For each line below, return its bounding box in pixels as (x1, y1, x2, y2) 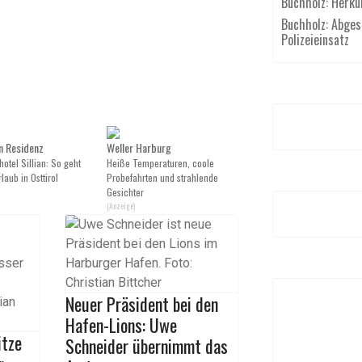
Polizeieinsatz (281, 30, 349, 49)
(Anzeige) (107, 200, 135, 212)
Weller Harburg (107, 139, 171, 156)
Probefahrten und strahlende (107, 170, 218, 184)
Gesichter (107, 185, 144, 199)
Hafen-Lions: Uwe (65, 312, 177, 338)
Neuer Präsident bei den (65, 291, 218, 317)
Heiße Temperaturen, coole (107, 156, 214, 170)
